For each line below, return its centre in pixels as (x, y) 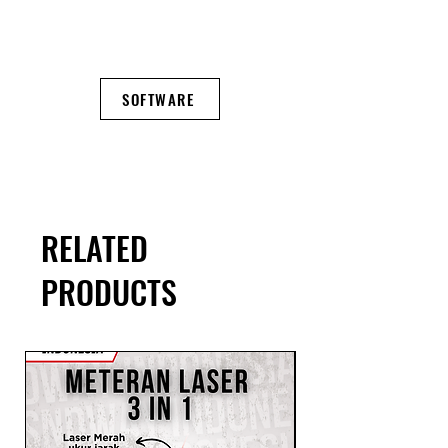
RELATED (94, 248)
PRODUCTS (109, 292)
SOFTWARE (158, 99)
